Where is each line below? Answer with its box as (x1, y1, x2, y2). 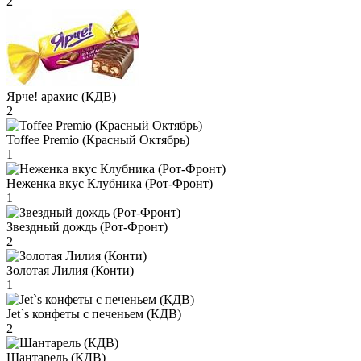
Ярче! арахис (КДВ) (6, 89, 116, 103)
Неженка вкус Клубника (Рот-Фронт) (6, 176, 213, 190)
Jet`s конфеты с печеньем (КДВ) (6, 306, 181, 321)
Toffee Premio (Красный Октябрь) (6, 132, 189, 147)
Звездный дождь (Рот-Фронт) (6, 219, 168, 234)
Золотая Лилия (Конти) (6, 263, 134, 277)
